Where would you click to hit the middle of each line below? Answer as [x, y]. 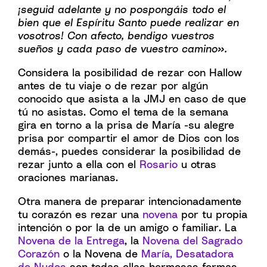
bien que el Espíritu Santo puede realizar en [128, 22]
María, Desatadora [187, 253]
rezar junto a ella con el [79, 164]
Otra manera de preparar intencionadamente [130, 201]
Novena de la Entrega [71, 240]
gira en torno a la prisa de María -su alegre [126, 125]
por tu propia [212, 214]
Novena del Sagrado [193, 240]
